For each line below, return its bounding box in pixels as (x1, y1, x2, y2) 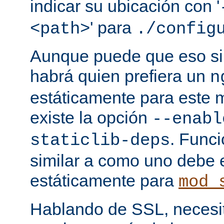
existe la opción (30, 108, 152, 127)
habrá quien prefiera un (30, 66, 210, 86)
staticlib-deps (30, 131, 170, 150)
